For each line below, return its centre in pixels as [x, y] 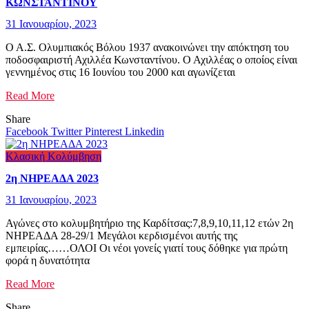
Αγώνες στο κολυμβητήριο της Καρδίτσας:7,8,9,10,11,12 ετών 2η [149, 223]
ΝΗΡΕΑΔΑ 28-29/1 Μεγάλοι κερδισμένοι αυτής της [121, 235]
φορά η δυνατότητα [48, 260]
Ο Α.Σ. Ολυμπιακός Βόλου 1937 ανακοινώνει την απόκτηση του [147, 48]
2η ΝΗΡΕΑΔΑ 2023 [52, 178]
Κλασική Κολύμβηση [53, 157]
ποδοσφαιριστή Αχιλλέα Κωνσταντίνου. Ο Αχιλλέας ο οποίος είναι [151, 60]
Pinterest [105, 132]
